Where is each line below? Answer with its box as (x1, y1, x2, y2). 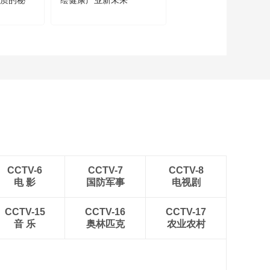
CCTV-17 (166, 207, 206, 217)
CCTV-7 (87, 165, 123, 175)
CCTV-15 (4, 207, 45, 217)
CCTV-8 (168, 165, 204, 175)
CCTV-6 (7, 165, 42, 175)
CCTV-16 (85, 207, 125, 217)
